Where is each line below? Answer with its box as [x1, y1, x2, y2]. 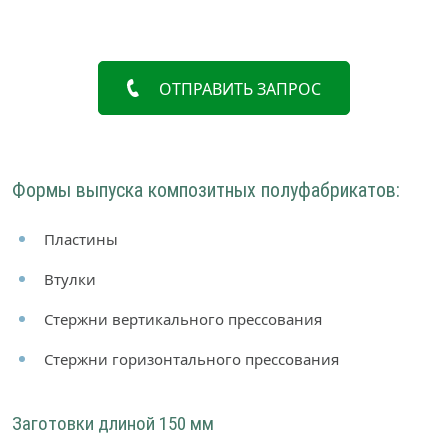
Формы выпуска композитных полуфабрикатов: [12, 177, 400, 202]
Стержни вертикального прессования [44, 308, 322, 329]
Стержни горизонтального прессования [44, 348, 339, 369]
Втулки [44, 268, 96, 289]
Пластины [44, 228, 118, 249]
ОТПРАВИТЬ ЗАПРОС [159, 78, 322, 101]
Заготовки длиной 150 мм [12, 411, 214, 435]
